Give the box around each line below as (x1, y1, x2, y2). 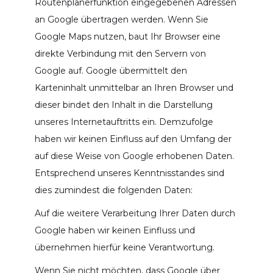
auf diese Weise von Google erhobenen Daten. (34, 150, 234, 161)
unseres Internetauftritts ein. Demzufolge (34, 116, 213, 127)
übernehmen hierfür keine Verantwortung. (34, 241, 214, 253)
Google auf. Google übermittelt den (34, 65, 187, 76)
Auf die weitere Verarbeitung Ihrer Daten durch (34, 207, 235, 219)
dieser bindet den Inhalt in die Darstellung (34, 99, 213, 110)
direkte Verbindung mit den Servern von (34, 48, 206, 59)
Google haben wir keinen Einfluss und (34, 224, 195, 236)
